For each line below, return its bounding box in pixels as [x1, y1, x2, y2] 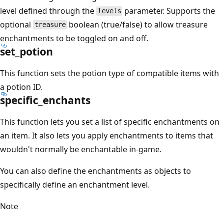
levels [97, 7, 121, 15]
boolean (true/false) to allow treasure [67, 19, 208, 30]
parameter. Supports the [122, 5, 216, 16]
